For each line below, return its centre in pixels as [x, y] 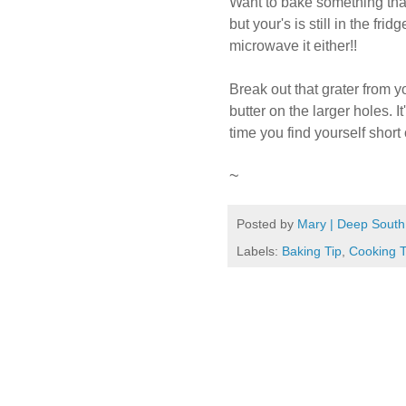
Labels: [259, 251]
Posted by [267, 224]
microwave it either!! [293, 46]
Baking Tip [312, 251]
